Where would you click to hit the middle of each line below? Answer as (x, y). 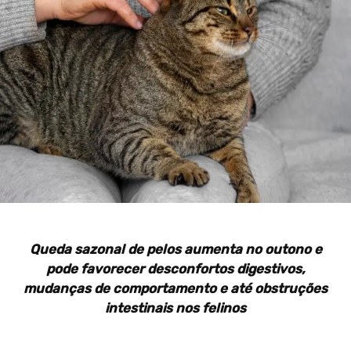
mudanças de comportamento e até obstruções (175, 289)
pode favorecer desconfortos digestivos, (175, 269)
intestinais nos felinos (175, 308)
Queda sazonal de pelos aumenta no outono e (175, 250)
